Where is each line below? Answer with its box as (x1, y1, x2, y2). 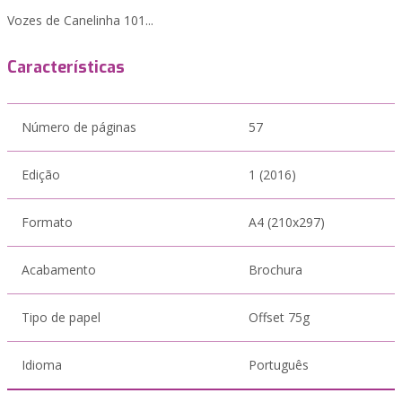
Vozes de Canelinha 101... (7, 12, 153, 29)
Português (249, 356, 309, 373)
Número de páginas (22, 118, 136, 135)
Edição (22, 166, 60, 183)
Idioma (22, 356, 62, 373)
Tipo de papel (22, 309, 100, 326)
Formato (22, 214, 73, 231)
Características (7, 57, 125, 78)
